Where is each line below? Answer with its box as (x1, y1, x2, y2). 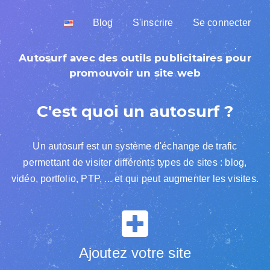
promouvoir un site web (69, 67, 201, 79)
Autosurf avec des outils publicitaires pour (19, 52, 251, 64)
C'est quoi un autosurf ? (37, 102, 233, 121)
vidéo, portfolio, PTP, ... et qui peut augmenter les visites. (11, 174, 259, 184)
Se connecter (192, 17, 251, 28)
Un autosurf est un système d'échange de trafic (33, 141, 237, 151)
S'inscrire (132, 17, 174, 28)
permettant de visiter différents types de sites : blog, (23, 157, 247, 168)
